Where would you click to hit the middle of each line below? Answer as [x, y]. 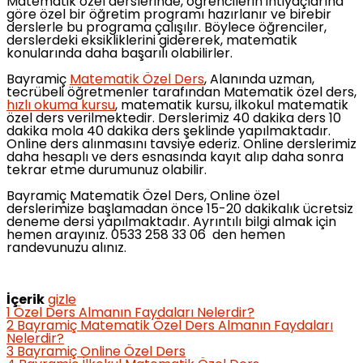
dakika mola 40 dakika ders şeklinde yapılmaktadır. [169, 132]
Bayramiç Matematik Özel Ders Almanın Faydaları [175, 326]
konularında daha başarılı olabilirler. [120, 54]
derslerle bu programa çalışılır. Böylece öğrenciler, [167, 28]
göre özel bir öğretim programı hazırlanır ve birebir [169, 15]
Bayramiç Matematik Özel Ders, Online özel [143, 196]
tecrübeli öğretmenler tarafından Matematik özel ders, [181, 93]
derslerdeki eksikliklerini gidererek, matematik [152, 41]
